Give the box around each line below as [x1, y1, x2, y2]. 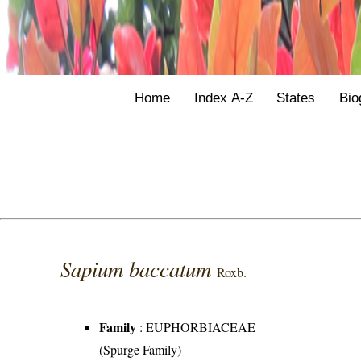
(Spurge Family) [99, 341, 182, 359]
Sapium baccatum [60, 254, 218, 284]
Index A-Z [193, 89, 253, 106]
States [276, 89, 316, 106]
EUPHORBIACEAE [146, 318, 256, 336]
